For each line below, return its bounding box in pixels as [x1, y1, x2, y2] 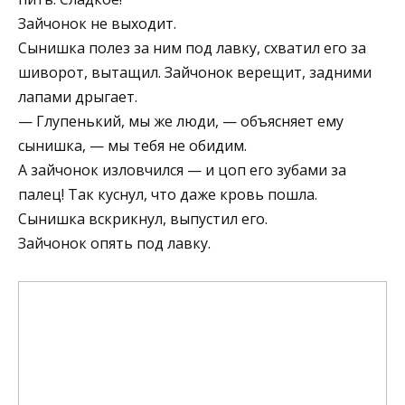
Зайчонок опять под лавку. [18, 233, 211, 254]
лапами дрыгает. [18, 87, 137, 108]
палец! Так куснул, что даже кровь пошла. [18, 184, 317, 205]
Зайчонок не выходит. [18, 14, 176, 34]
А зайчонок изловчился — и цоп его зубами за [18, 160, 346, 181]
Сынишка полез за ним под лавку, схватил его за [18, 38, 366, 59]
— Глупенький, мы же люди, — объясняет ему [18, 111, 344, 132]
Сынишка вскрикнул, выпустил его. [18, 209, 268, 230]
